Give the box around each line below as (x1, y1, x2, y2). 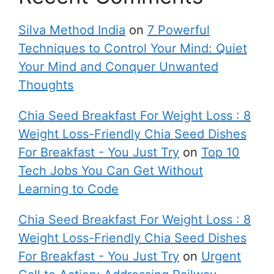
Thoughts (18, 78, 73, 92)
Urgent (201, 249, 241, 264)
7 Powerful (147, 23, 210, 37)
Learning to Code (18, 182, 119, 196)
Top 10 (201, 145, 240, 160)
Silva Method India (18, 23, 125, 37)
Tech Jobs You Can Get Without (18, 163, 203, 178)
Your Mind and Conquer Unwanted (18, 59, 218, 74)
